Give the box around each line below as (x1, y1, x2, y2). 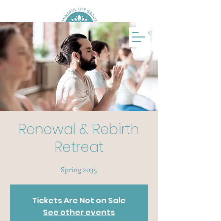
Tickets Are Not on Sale (32, 195, 126, 206)
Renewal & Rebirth (19, 120, 139, 139)
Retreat (54, 138, 104, 157)
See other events (43, 207, 115, 218)
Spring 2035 (61, 165, 97, 174)
